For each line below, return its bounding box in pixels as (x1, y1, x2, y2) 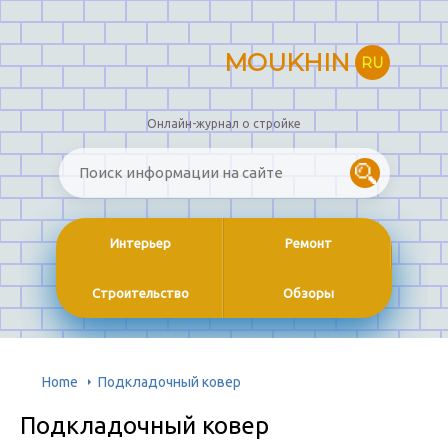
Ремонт (284, 236, 332, 251)
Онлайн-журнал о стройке (147, 117, 301, 131)
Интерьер (109, 236, 171, 251)
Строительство (91, 286, 189, 301)
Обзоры (282, 286, 334, 301)
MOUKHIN (223, 47, 350, 77)
